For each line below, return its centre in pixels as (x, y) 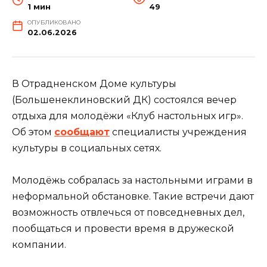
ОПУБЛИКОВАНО (54, 22)
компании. (39, 244)
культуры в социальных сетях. (87, 148)
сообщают (82, 132)
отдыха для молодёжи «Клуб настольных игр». (128, 116)
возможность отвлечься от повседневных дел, (128, 212)
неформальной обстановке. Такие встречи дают (133, 196)
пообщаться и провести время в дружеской (123, 228)
